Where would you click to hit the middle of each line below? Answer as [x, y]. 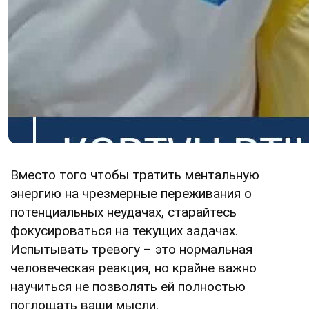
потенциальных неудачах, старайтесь [123, 212]
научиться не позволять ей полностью [128, 286]
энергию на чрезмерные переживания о [131, 193]
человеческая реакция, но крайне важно [133, 268]
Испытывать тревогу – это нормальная [131, 249]
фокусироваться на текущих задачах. [124, 230]
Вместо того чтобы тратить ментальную [135, 175]
